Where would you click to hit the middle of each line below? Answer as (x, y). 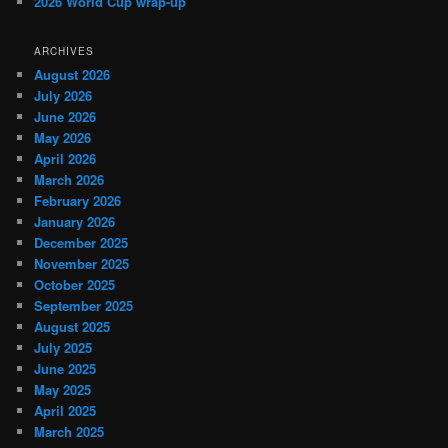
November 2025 (82, 264)
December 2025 (81, 243)
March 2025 (69, 432)
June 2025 (65, 369)
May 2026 (63, 138)
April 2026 (65, 159)
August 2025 (72, 327)
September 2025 (84, 306)
